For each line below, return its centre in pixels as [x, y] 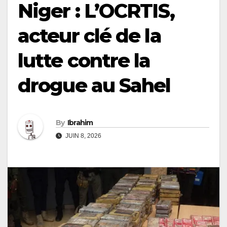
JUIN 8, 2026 [83, 136]
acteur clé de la [89, 36]
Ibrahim [80, 122]
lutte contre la [84, 61]
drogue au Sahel [94, 85]
